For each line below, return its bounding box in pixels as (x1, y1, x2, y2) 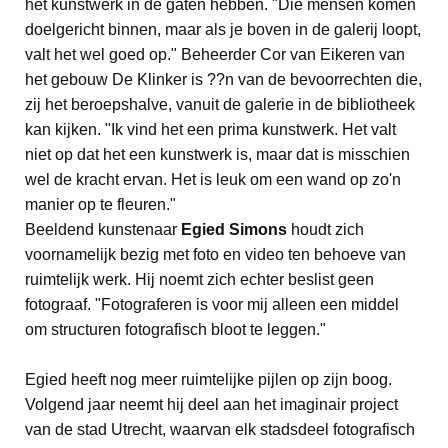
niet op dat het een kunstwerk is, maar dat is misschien (25, 146, 410, 163)
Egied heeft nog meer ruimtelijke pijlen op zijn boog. (25, 371, 392, 388)
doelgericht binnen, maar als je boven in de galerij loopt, (25, 21, 421, 38)
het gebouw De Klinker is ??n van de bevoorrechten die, (25, 71, 422, 88)
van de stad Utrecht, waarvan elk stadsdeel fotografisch (25, 421, 415, 438)
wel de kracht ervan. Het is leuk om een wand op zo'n (25, 171, 401, 188)
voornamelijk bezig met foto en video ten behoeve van (25, 246, 406, 263)
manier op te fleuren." (25, 196, 176, 213)
